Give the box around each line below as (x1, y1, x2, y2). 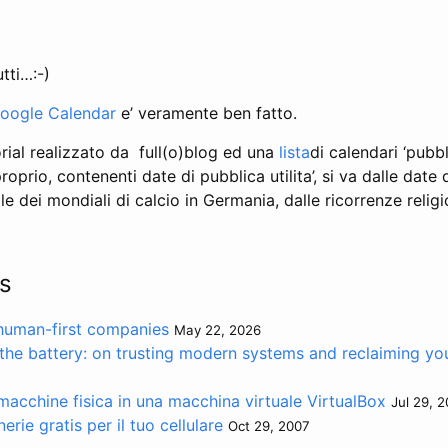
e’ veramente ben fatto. (116, 102, 297, 123)
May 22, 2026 (174, 321, 261, 338)
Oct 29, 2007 (228, 417, 310, 434)
